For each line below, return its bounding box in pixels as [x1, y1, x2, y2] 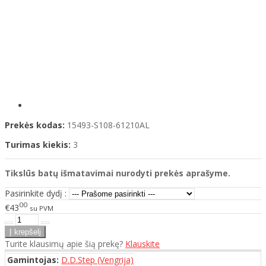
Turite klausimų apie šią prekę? [5, 237, 125, 249]
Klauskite [125, 237, 160, 249]
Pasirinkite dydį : [5, 188, 66, 199]
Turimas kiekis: [5, 139, 71, 151]
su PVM [30, 203, 53, 213]
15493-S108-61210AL [67, 119, 150, 131]
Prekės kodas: [5, 119, 65, 131]
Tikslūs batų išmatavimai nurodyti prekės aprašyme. [5, 167, 230, 179]
